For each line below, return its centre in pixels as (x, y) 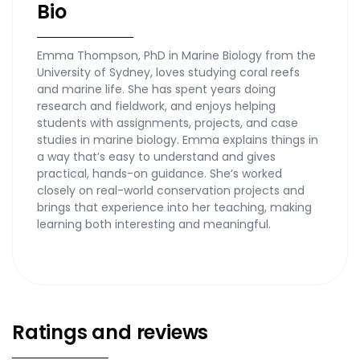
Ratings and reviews (110, 332)
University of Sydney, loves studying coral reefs (168, 73)
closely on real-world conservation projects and (171, 191)
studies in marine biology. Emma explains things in (178, 140)
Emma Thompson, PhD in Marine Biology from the (176, 56)
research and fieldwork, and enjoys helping (156, 106)
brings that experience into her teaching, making (174, 208)
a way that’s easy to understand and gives (156, 157)
